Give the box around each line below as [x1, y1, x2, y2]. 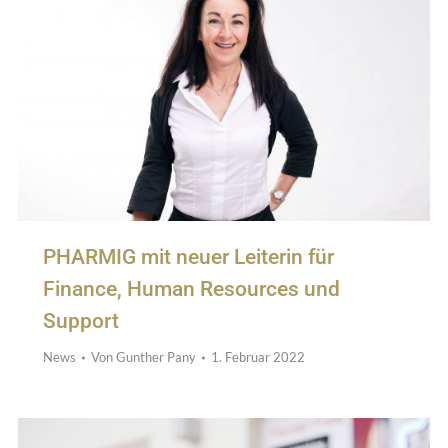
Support [42, 309, 119, 334]
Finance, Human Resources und [42, 277, 340, 302]
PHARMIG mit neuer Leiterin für [42, 245, 334, 270]
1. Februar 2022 [210, 349, 305, 366]
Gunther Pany [115, 349, 196, 366]
